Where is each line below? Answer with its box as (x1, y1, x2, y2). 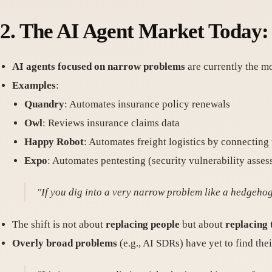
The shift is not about (12, 218, 106, 230)
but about (180, 218, 225, 230)
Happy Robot (24, 135, 84, 148)
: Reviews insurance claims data (42, 117, 180, 129)
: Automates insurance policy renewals (64, 98, 230, 110)
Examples (12, 79, 56, 91)
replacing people (106, 218, 180, 230)
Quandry (24, 98, 64, 110)
